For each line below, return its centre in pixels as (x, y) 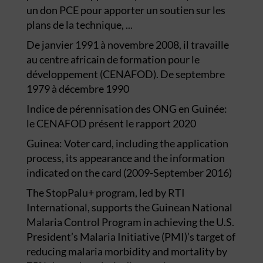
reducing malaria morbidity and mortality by (127, 251)
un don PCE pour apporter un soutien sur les (126, 10)
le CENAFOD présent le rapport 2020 (111, 123)
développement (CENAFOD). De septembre (125, 74)
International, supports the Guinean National (129, 207)
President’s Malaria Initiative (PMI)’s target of (131, 236)
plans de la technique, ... (79, 24)
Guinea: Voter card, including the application (127, 143)
